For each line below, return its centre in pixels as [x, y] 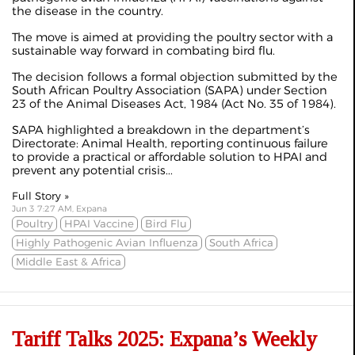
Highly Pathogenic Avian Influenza [107, 242]
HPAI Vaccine [99, 223]
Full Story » [40, 196]
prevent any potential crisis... [92, 170]
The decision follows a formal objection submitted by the [175, 77]
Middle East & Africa [69, 261]
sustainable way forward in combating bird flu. [143, 51]
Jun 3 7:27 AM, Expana [59, 209]
